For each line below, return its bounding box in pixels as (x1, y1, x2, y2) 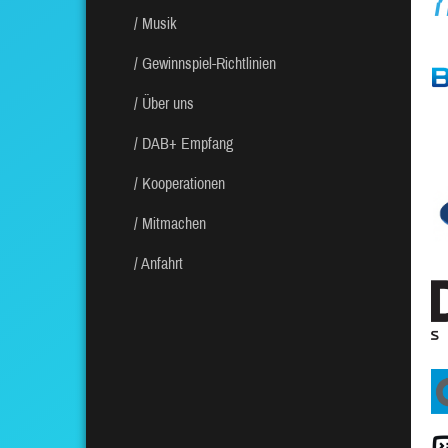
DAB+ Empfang (142, 135, 233, 153)
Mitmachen (142, 215, 206, 233)
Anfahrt (141, 255, 183, 273)
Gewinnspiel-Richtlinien (142, 55, 276, 73)
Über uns (142, 95, 194, 113)
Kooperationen (142, 175, 225, 193)
